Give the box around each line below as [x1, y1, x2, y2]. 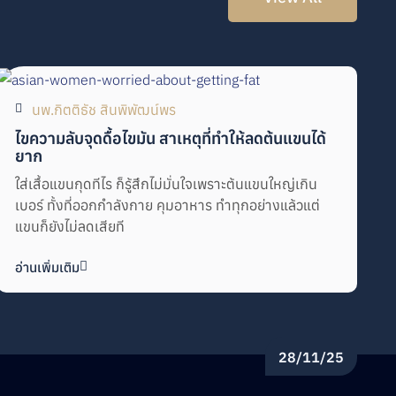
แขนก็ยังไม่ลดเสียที [15, 216, 126, 236]
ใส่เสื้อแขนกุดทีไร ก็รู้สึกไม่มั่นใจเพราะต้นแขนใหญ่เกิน [15, 173, 318, 194]
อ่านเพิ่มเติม [15, 257, 80, 277]
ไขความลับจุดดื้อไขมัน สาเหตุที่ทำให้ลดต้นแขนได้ [15, 126, 327, 149]
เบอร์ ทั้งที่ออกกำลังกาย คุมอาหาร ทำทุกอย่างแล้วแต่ [15, 194, 321, 215]
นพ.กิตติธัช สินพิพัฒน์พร [32, 99, 177, 119]
